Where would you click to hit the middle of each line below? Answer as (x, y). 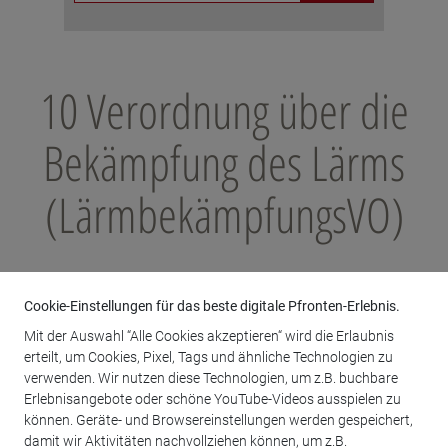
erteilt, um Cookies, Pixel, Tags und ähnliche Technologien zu (208, 357)
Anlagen (101, 355)
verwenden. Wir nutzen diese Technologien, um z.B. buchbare (211, 378)
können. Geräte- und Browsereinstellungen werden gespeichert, (218, 420)
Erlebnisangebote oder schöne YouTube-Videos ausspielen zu (212, 399)
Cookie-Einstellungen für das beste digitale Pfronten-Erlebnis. (212, 305)
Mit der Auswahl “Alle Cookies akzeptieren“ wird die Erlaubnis (209, 336)
